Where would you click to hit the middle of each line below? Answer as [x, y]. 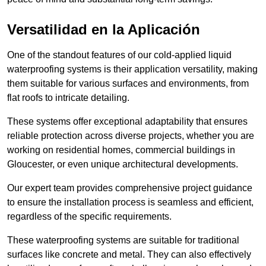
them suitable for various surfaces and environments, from [128, 84]
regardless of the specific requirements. [89, 217]
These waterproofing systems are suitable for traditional [123, 240]
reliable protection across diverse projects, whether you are [131, 136]
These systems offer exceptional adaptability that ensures [127, 122]
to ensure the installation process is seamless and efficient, [130, 202]
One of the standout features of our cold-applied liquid [119, 55]
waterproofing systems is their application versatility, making [132, 69]
